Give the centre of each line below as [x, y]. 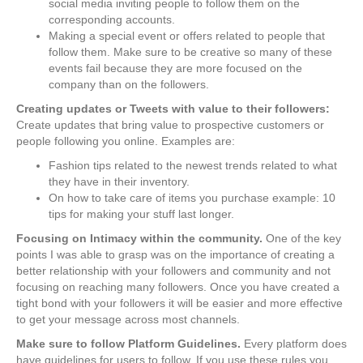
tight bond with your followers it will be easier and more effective [179, 303]
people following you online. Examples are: [126, 141]
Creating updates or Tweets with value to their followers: [173, 109]
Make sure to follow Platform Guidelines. [130, 344]
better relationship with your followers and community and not [173, 271]
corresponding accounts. [112, 20]
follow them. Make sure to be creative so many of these [190, 52]
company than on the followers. [129, 85]
